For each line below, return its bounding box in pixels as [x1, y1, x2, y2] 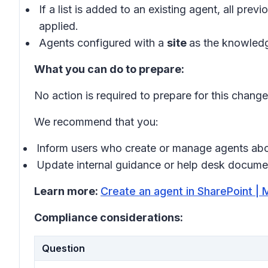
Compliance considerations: [34, 211, 183, 224]
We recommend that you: [34, 115, 159, 128]
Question [42, 242, 85, 254]
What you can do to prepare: [34, 63, 184, 75]
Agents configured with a [39, 36, 167, 49]
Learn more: [34, 185, 100, 197]
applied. [39, 20, 78, 32]
